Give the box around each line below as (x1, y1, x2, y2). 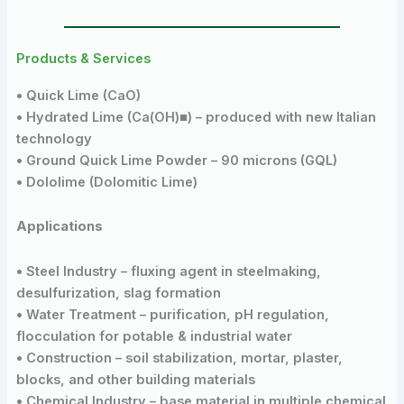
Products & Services (15, 50, 151, 67)
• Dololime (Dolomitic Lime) (15, 173, 197, 190)
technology (15, 130, 92, 147)
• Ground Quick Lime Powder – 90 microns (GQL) (15, 151, 337, 169)
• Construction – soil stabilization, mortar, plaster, (15, 350, 343, 367)
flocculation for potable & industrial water (15, 328, 292, 345)
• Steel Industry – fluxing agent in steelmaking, (15, 263, 321, 280)
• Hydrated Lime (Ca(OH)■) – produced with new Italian (15, 108, 376, 125)
